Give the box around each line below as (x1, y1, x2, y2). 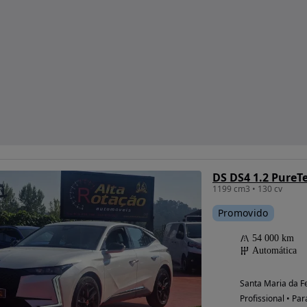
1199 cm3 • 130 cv (212, 183, 282, 195)
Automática (251, 245, 297, 256)
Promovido (217, 206, 269, 220)
